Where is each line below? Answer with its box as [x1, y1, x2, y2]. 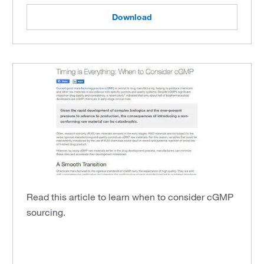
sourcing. [27, 206, 66, 218]
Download [111, 11, 152, 22]
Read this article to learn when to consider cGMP [27, 190, 234, 203]
